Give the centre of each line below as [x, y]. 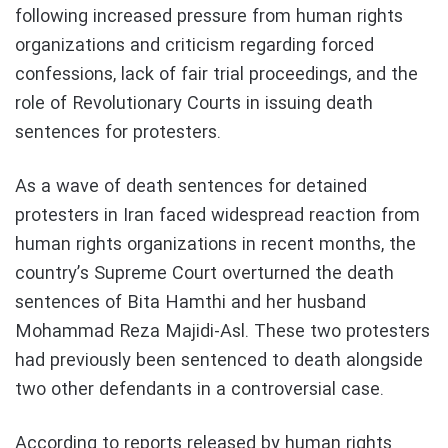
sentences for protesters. [118, 132]
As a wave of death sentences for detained [191, 186]
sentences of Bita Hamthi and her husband [190, 302]
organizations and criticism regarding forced [194, 45]
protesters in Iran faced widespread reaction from [217, 215]
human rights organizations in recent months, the [215, 244]
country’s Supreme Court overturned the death [204, 273]
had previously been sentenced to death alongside [219, 360]
